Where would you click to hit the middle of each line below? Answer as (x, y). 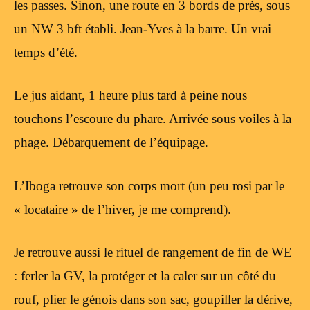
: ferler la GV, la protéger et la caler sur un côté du (145, 276)
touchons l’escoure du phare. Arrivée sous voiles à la (153, 119)
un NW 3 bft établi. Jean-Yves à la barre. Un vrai (143, 28)
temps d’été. (46, 52)
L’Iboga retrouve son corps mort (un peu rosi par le (149, 185)
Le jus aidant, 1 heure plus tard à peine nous (130, 95)
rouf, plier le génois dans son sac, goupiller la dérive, (153, 300)
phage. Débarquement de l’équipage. (111, 143)
